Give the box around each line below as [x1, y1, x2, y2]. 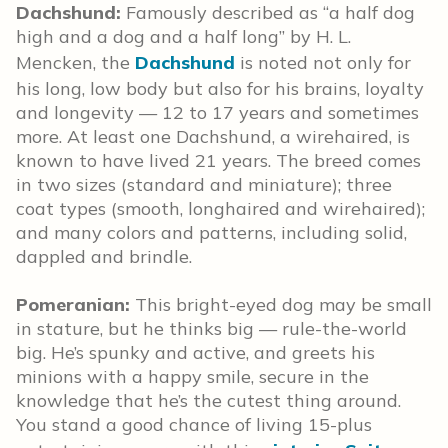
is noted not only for [235, 51, 411, 74]
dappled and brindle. [16, 245, 192, 268]
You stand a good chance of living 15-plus [16, 413, 372, 436]
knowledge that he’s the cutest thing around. [16, 389, 401, 412]
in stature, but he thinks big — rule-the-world [16, 317, 407, 340]
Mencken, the [16, 51, 135, 74]
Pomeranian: [16, 293, 130, 316]
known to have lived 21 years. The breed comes [16, 149, 421, 172]
